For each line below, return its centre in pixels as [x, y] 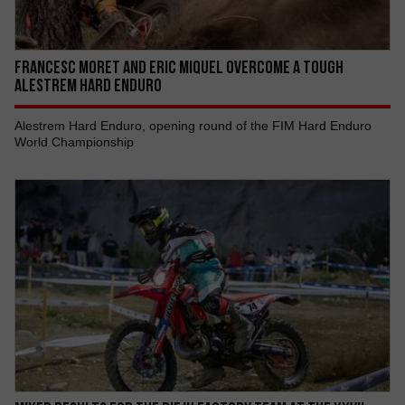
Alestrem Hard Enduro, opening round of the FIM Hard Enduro [193, 126]
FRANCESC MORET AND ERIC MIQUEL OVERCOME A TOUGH [179, 67]
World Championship [74, 142]
